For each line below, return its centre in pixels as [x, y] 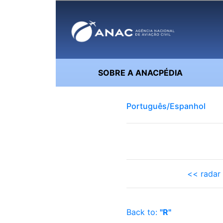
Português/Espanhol [166, 106]
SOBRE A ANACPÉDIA [140, 73]
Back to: [143, 212]
